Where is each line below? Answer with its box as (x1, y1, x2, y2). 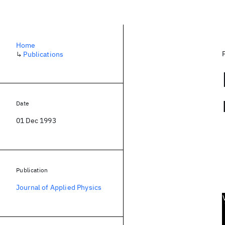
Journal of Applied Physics (16, 183, 102, 192)
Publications (23, 50, 64, 59)
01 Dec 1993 (16, 116, 56, 125)
